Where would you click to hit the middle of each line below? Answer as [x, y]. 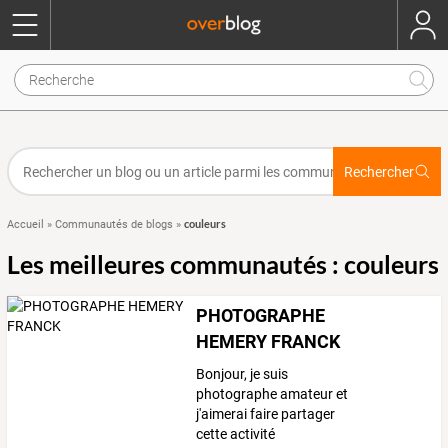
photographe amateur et [272, 394]
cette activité [236, 434]
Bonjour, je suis [242, 374]
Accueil [25, 224]
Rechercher [378, 171]
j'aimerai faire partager [266, 414]
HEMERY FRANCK [268, 341]
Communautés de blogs [114, 224]
